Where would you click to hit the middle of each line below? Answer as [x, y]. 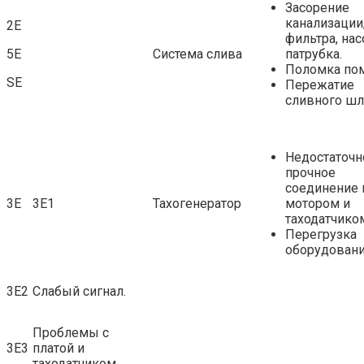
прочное [310, 172]
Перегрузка [321, 234]
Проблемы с [71, 332]
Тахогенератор [197, 203]
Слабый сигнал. [79, 291]
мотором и [318, 203]
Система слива [197, 54]
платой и [58, 348]
